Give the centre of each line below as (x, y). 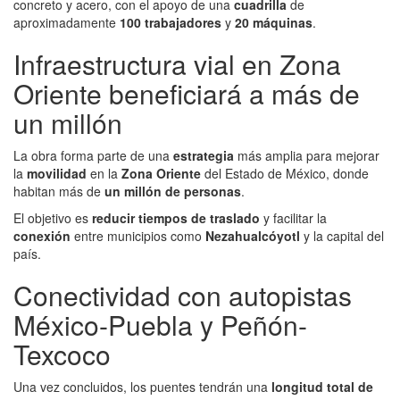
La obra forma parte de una (93, 155)
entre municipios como (138, 235)
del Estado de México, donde (285, 173)
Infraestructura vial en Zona (177, 63)
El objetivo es (53, 217)
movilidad (57, 173)
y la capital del (342, 235)
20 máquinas (274, 22)
